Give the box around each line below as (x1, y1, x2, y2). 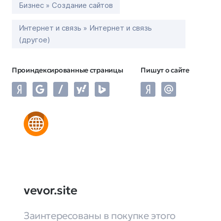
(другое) (19, 35, 50, 44)
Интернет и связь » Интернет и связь (19, 23, 152, 33)
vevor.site (24, 183, 77, 198)
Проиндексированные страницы (12, 66, 123, 74)
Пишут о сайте (141, 66, 189, 74)
